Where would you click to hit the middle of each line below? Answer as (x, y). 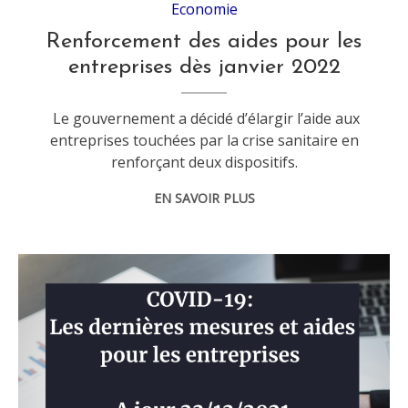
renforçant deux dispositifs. (204, 162)
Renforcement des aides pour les (204, 41)
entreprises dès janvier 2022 (204, 67)
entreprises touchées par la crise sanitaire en (204, 140)
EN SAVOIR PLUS (204, 198)
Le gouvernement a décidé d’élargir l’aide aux (204, 118)
